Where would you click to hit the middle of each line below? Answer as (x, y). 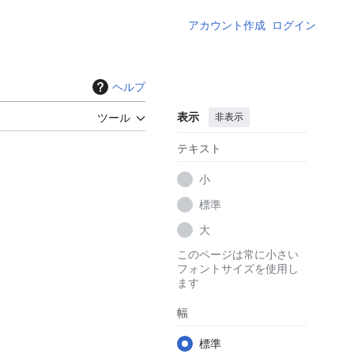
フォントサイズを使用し (238, 268)
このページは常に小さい (238, 254)
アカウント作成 (227, 25)
